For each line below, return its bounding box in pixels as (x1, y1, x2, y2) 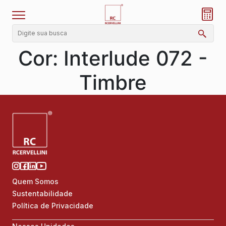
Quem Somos (12, 177, 59, 186)
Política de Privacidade (12, 201, 93, 210)
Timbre (79, 70, 147, 95)
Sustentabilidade (12, 189, 73, 198)
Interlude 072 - (64, 45, 208, 71)
